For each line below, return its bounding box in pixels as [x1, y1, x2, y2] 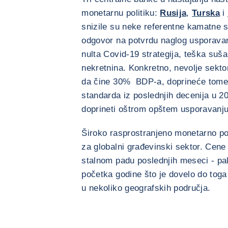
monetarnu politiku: [81, 8, 160, 18]
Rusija [160, 8, 187, 18]
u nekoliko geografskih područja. [81, 183, 211, 193]
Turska [192, 8, 220, 18]
